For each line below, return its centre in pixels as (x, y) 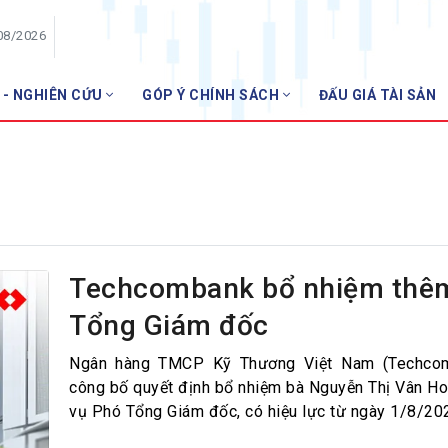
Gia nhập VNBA (303, 197)
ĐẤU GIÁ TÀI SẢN (377, 95)
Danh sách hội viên (316, 165)
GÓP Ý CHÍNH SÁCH (212, 95)
